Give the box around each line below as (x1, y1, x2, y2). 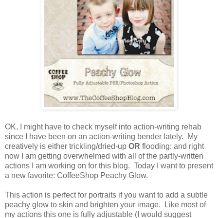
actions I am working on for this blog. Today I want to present (5, 162, 213, 170)
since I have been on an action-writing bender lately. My (5, 132, 198, 141)
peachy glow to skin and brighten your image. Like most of (5, 200, 206, 209)
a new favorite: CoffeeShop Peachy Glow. (5, 171, 148, 180)
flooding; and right (140, 142, 204, 150)
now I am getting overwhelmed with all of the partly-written (5, 152, 203, 160)
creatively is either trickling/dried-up (5, 142, 128, 150)
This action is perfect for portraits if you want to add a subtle (5, 191, 208, 199)
